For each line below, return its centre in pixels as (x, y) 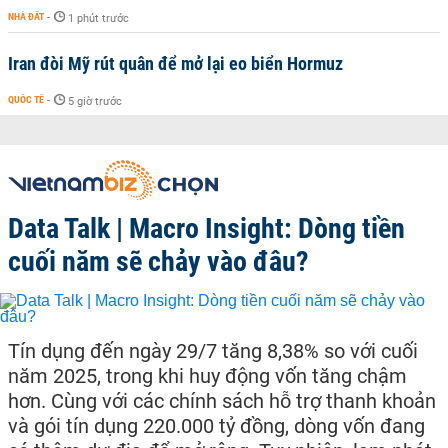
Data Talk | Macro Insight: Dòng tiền (206, 228)
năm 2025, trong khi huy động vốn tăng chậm (207, 376)
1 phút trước (98, 18)
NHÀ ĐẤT (26, 16)
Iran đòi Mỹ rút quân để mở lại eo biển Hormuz (175, 63)
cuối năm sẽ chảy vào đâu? (158, 261)
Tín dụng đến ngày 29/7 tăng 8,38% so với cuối (213, 351)
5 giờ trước (95, 101)
